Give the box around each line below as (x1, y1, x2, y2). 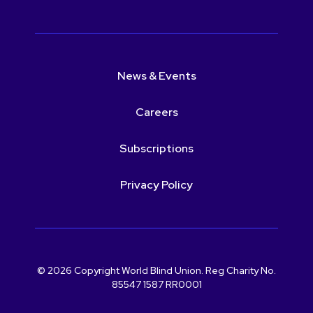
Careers (135, 104, 178, 119)
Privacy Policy (120, 177, 193, 192)
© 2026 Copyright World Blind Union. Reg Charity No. (37, 263, 276, 277)
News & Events (117, 68, 196, 83)
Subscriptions (119, 140, 194, 156)
